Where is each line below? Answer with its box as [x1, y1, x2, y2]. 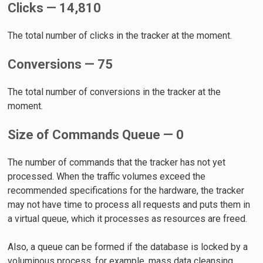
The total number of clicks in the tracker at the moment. [8, 29, 232, 41]
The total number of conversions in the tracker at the [8, 86, 221, 97]
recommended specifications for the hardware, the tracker [8, 184, 245, 196]
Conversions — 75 [8, 56, 113, 72]
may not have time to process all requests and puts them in [8, 198, 251, 210]
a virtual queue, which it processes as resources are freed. [8, 213, 248, 224]
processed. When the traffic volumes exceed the [8, 170, 206, 182]
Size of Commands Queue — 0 [8, 127, 184, 142]
